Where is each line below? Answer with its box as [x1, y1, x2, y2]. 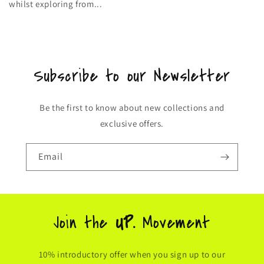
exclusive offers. [100, 117, 164, 129]
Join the [54, 210, 115, 235]
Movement [143, 210, 210, 235]
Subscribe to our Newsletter [33, 63, 231, 88]
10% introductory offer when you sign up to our [38, 248, 226, 260]
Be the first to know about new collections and [39, 101, 225, 113]
